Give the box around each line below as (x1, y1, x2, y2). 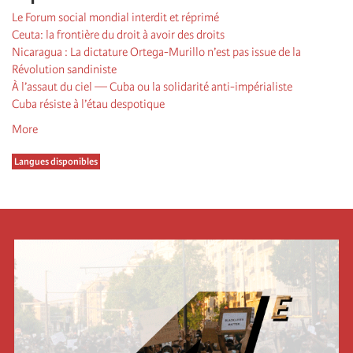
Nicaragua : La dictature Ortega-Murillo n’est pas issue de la (12, 44, 301, 59)
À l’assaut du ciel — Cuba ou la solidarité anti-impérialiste (12, 79, 292, 94)
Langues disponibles (14, 155, 98, 167)
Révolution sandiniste (12, 61, 117, 76)
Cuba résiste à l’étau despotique (12, 96, 165, 111)
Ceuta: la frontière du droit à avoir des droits (12, 27, 225, 42)
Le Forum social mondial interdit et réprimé (12, 9, 219, 24)
